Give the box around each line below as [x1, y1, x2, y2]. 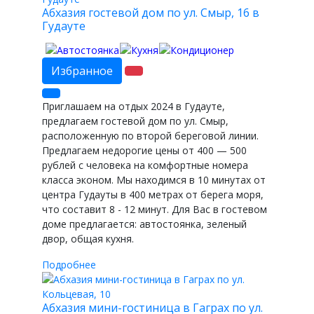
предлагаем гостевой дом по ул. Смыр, [42, 114, 228, 128]
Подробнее [42, 258, 96, 272]
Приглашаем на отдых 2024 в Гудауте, [42, 100, 225, 114]
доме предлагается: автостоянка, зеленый [42, 217, 247, 231]
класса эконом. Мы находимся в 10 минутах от [42, 173, 266, 187]
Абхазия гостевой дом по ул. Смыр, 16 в [42, 4, 259, 20]
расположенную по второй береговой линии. [42, 129, 259, 143]
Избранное [51, 63, 113, 79]
